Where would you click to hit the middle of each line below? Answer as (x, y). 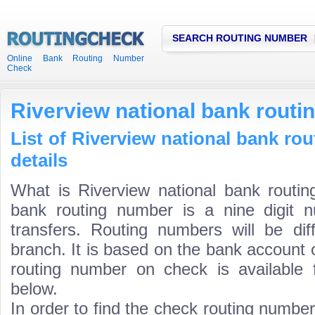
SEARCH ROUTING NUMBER (240, 38)
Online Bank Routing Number (76, 58)
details (39, 160)
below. (34, 289)
